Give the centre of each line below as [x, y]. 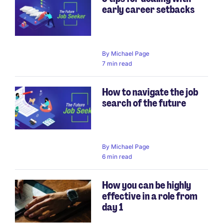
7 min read [117, 63]
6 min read [117, 156]
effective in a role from [150, 196]
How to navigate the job [150, 92]
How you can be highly [147, 185]
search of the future [144, 103]
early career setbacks [148, 10]
